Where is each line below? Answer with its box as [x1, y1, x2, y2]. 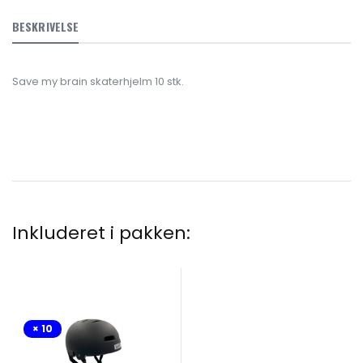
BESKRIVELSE [12, 17, 79, 35]
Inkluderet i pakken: [12, 220, 190, 246]
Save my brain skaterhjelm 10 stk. [12, 73, 184, 89]
